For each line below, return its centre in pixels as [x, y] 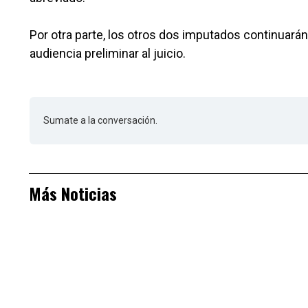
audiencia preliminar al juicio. [108, 54]
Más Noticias [73, 194]
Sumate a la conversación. [100, 121]
